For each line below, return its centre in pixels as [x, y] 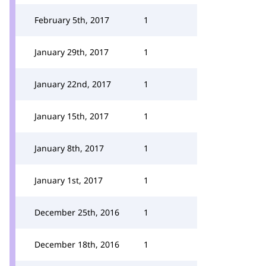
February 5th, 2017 [72, 20]
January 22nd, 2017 [73, 84]
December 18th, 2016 [77, 244]
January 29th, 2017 [72, 52]
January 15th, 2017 [72, 116]
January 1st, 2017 [69, 180]
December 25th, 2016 [77, 212]
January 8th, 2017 [69, 148]
